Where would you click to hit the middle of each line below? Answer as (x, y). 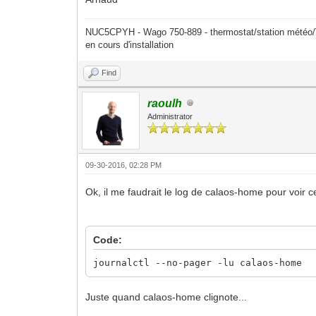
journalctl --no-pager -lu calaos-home (198, 262)
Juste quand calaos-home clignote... (166, 297)
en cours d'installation (130, 44)
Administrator (170, 116)
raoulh (165, 103)
